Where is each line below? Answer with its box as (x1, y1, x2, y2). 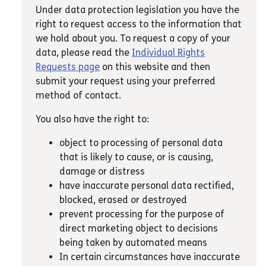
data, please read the (36, 47, 132, 58)
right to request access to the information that (36, 18, 242, 30)
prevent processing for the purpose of (59, 208, 224, 220)
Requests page (36, 61, 100, 72)
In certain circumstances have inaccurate (59, 251, 240, 262)
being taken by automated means (59, 237, 207, 248)
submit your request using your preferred (36, 75, 216, 87)
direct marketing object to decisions (59, 223, 218, 234)
